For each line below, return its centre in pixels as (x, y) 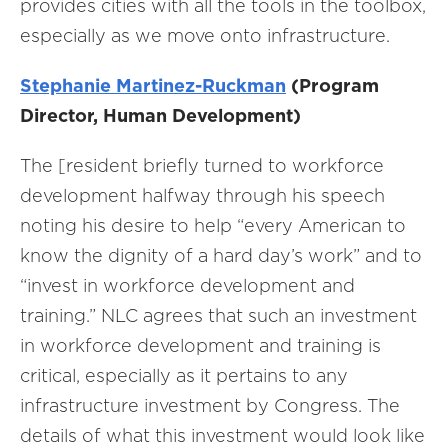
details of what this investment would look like (222, 435)
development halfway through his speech (202, 195)
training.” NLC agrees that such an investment (218, 315)
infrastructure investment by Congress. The (210, 405)
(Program (332, 85)
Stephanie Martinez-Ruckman (153, 85)
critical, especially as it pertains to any (184, 375)
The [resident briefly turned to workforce (202, 165)
